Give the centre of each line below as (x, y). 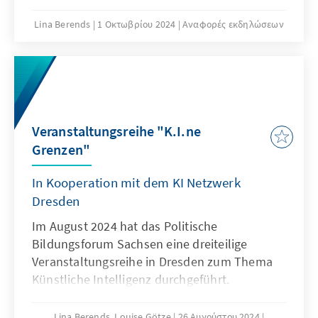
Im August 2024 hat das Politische (125, 226)
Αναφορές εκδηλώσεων (233, 24)
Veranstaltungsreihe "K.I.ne (116, 131)
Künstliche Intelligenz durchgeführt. (131, 280)
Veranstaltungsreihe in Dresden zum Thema (153, 262)
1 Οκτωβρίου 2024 (137, 24)
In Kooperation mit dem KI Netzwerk (136, 183)
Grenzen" (61, 150)
